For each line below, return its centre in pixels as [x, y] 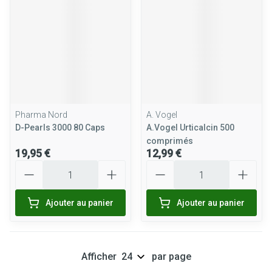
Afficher [99, 257]
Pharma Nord [41, 115]
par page [171, 257]
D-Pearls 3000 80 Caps [60, 127]
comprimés [170, 141]
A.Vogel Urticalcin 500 [190, 127]
